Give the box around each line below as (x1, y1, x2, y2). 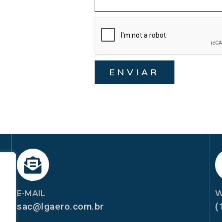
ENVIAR (110, 66, 160, 78)
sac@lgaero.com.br (17, 201, 104, 213)
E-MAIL (17, 189, 46, 199)
